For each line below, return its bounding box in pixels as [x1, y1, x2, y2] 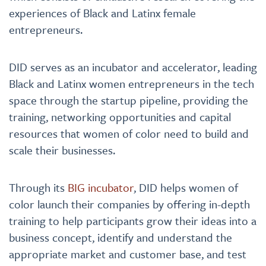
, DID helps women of [134, 179, 238, 195]
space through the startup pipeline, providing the [9, 92, 248, 108]
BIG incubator [68, 179, 134, 195]
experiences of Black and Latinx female [9, 5, 196, 21]
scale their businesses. [9, 142, 115, 158]
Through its [9, 179, 68, 195]
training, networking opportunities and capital [9, 109, 231, 125]
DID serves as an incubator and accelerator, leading [9, 59, 257, 75]
